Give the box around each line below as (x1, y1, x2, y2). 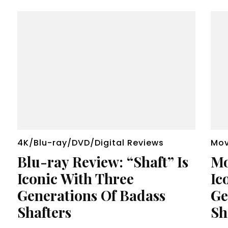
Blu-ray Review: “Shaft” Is (17, 152, 188, 172)
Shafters (17, 203, 71, 222)
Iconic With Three (17, 169, 134, 188)
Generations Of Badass (17, 186, 165, 205)
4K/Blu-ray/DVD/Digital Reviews (17, 137, 164, 149)
